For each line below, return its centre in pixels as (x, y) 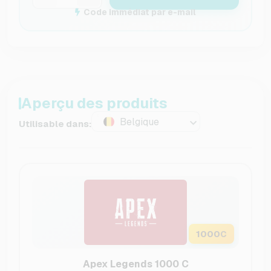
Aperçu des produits (94, 103)
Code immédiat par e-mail (140, 12)
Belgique (139, 122)
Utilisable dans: (55, 123)
